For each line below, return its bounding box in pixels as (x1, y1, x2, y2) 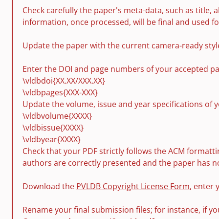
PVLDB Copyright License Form (76, 181, 190, 192)
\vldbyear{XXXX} (22, 134, 81, 145)
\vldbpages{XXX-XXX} (22, 87, 98, 98)
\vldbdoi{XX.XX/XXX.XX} (22, 75, 105, 86)
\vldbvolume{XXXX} (22, 110, 92, 121)
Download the (22, 181, 76, 192)
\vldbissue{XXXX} (22, 122, 84, 133)
